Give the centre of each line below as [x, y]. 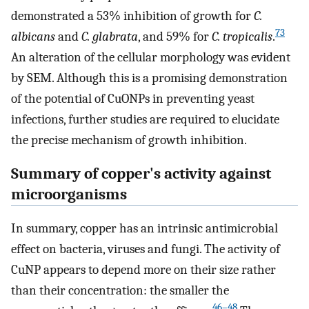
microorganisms [69, 195]
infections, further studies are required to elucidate [145, 120]
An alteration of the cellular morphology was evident [151, 58]
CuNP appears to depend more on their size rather [143, 269]
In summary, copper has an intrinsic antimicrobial [144, 228]
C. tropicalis [242, 37]
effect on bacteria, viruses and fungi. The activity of [146, 249]
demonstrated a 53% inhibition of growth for [132, 16]
